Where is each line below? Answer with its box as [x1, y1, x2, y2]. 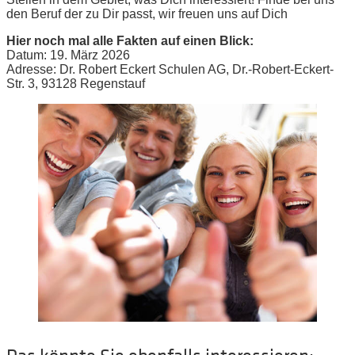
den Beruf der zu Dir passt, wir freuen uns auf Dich [6, 6, 288, 21]
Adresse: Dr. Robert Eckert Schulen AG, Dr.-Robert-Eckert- [6, 62, 334, 76]
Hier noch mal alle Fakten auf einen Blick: [6, 33, 254, 48]
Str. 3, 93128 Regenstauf [6, 76, 145, 90]
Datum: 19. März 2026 [6, 48, 130, 62]
